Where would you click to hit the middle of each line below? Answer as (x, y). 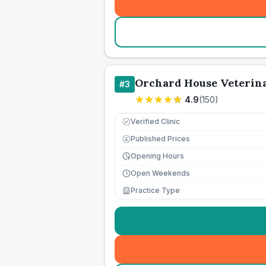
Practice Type (155, 190)
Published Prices (160, 139)
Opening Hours (157, 156)
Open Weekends (160, 173)
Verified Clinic (155, 121)
